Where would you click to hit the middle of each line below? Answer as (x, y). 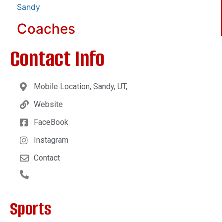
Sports (31, 208)
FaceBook (51, 122)
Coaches (46, 28)
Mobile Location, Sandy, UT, (80, 86)
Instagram (51, 140)
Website (48, 104)
